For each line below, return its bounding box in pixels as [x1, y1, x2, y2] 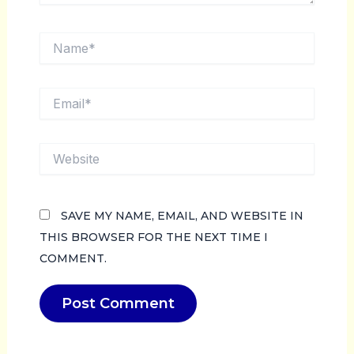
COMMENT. [39, 250, 107, 265]
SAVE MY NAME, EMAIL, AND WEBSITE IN [60, 208, 303, 223]
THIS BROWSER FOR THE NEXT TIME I [39, 229, 268, 244]
